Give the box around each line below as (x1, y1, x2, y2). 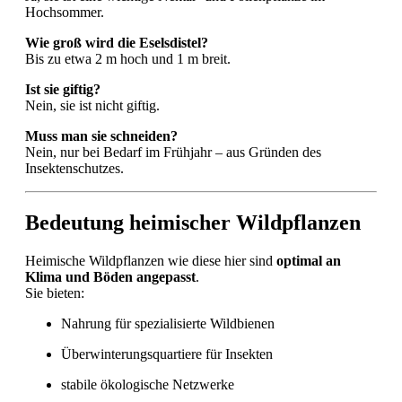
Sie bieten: (25, 285, 84, 301)
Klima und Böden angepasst (25, 269, 196, 285)
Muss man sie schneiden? (25, 128, 178, 144)
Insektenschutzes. (25, 161, 124, 177)
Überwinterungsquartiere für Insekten (61, 346, 273, 363)
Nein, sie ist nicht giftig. (25, 98, 160, 114)
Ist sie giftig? (25, 82, 100, 98)
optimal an (276, 253, 341, 269)
